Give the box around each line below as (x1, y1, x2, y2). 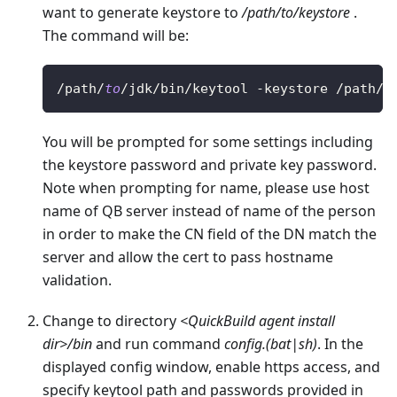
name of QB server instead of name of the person (43, 201, 376, 222)
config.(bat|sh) (224, 334, 317, 354)
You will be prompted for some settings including (43, 132, 373, 152)
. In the (317, 334, 363, 354)
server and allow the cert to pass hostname (43, 247, 333, 268)
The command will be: (43, 26, 189, 46)
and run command (92, 334, 224, 354)
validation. (43, 270, 112, 291)
